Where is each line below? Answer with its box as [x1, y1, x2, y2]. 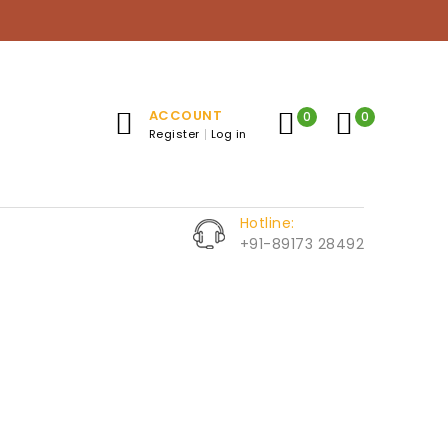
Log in [210, 125, 247, 142]
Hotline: [239, 212, 295, 233]
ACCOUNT [148, 105, 223, 125]
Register [148, 125, 200, 142]
